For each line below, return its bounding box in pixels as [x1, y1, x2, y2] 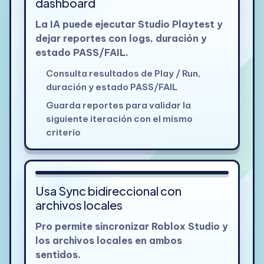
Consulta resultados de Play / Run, [45, 67, 200, 79]
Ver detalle [169, 152, 213, 161]
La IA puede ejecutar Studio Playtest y [35, 18, 223, 30]
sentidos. [35, 249, 81, 261]
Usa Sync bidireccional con [35, 183, 181, 199]
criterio [45, 127, 81, 138]
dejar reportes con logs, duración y [35, 32, 207, 44]
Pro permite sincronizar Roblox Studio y [35, 220, 228, 233]
